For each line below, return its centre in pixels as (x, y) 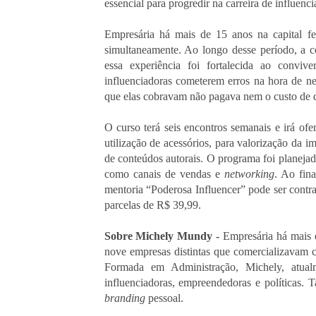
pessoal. (164, 298)
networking (247, 174)
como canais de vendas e (162, 174)
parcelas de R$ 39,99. (152, 205)
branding (124, 298)
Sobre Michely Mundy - (164, 236)
